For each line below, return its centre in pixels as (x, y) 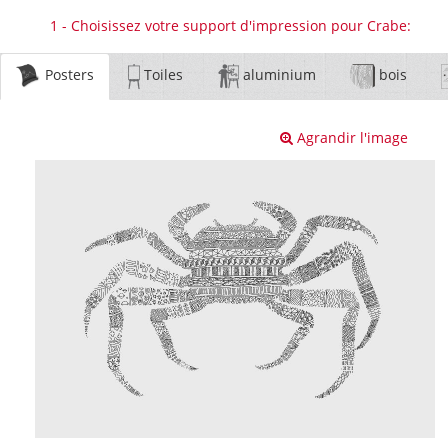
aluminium (278, 75)
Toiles (161, 75)
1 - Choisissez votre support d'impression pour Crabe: (230, 25)
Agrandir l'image (350, 137)
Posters (67, 75)
